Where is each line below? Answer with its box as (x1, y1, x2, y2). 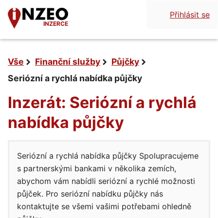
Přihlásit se (170, 10, 210, 19)
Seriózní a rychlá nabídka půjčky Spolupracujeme (17, 151, 199, 161)
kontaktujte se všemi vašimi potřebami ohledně (17, 201, 191, 211)
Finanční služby (35, 56, 100, 67)
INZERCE (43, 20, 68, 27)
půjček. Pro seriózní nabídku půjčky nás (17, 189, 163, 199)
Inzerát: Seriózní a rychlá (8, 93, 197, 112)
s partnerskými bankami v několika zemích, (17, 163, 176, 173)
